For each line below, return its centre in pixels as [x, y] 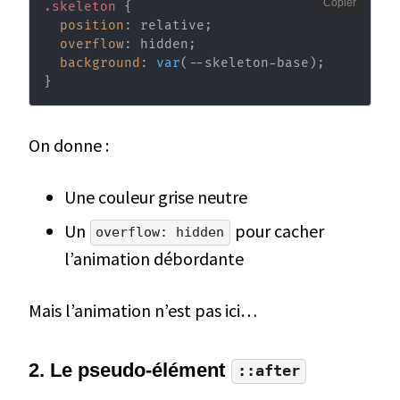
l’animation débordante [154, 259]
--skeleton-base [248, 63]
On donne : [69, 146]
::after [268, 371]
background [100, 63]
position [92, 26]
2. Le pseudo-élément [129, 371]
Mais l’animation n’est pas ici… [143, 311]
